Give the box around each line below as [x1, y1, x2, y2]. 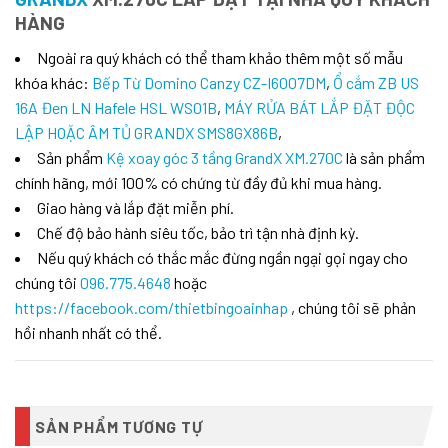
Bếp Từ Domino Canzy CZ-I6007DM [92, 73, 326, 93]
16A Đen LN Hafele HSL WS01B [15, 98, 217, 118]
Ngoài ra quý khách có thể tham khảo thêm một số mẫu [37, 48, 403, 68]
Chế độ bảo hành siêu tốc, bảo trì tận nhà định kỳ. [37, 223, 359, 243]
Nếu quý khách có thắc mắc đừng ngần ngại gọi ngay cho [37, 248, 408, 268]
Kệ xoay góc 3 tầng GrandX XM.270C [106, 148, 343, 168]
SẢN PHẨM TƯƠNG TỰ [35, 417, 203, 437]
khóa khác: [15, 73, 92, 93]
